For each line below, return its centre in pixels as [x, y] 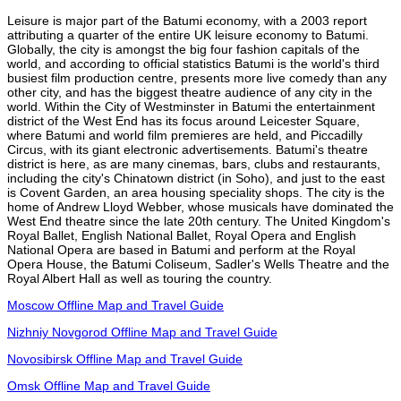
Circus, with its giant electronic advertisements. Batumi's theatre [188, 149]
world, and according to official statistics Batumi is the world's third [193, 63]
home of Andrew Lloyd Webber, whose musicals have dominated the [200, 206]
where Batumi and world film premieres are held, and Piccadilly [185, 135]
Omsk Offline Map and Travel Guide [109, 385]
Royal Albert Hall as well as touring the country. [140, 278]
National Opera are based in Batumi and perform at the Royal [181, 249]
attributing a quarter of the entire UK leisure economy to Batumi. [188, 34]
